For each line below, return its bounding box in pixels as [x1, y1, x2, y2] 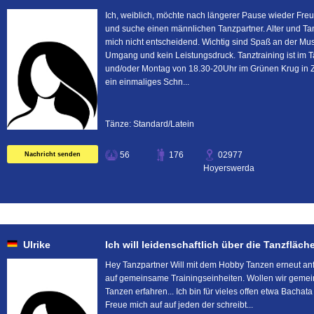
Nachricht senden [25, 151, 81, 158]
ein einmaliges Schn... [105, 77, 189, 87]
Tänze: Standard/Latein [105, 119, 194, 129]
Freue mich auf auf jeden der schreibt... [105, 300, 253, 310]
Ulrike [23, 239, 50, 250]
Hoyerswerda [203, 163, 254, 173]
